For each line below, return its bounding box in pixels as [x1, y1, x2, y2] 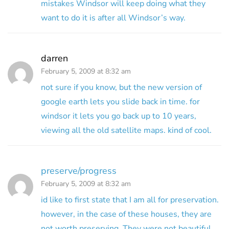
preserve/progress [41, 164, 117, 177]
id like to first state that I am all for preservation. [41, 194, 219, 205]
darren [41, 52, 68, 64]
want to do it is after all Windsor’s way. [41, 12, 186, 24]
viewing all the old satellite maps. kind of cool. [41, 124, 212, 136]
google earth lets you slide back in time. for [41, 96, 200, 107]
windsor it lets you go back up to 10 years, [41, 110, 196, 122]
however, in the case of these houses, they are [41, 208, 212, 220]
